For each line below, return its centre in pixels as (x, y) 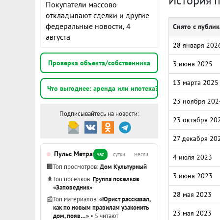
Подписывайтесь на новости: (99, 114)
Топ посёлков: (73, 179)
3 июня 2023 (193, 176)
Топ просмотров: (76, 166)
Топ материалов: (76, 199)
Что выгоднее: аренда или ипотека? (102, 88)
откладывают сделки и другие (97, 15)
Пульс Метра (73, 154)
